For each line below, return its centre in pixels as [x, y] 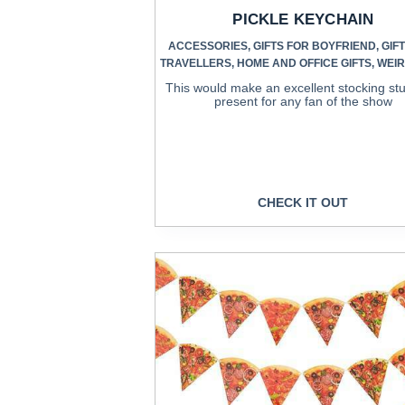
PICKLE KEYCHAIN [303, 19]
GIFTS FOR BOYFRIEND [315, 46]
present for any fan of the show [303, 101]
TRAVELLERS [195, 63]
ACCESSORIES [208, 46]
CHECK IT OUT [303, 203]
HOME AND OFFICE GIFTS [304, 63]
